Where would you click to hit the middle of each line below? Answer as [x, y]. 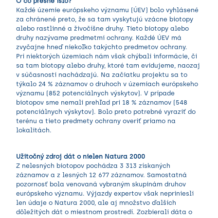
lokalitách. [35, 130]
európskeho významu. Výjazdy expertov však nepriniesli [105, 193]
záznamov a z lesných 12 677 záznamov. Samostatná [101, 175]
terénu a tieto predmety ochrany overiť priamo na [96, 121]
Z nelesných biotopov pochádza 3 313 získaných [93, 165]
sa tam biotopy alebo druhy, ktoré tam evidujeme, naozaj [108, 65]
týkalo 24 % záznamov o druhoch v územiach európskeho [107, 84]
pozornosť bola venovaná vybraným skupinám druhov [101, 184]
